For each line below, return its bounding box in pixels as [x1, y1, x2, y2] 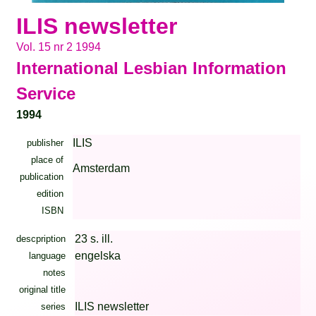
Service [16, 84, 75, 104]
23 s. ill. [74, 233, 113, 245]
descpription [16, 233, 66, 245]
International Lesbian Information [16, 59, 286, 78]
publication [19, 171, 63, 183]
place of [30, 154, 63, 166]
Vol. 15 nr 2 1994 [16, 41, 101, 54]
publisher [26, 138, 63, 149]
